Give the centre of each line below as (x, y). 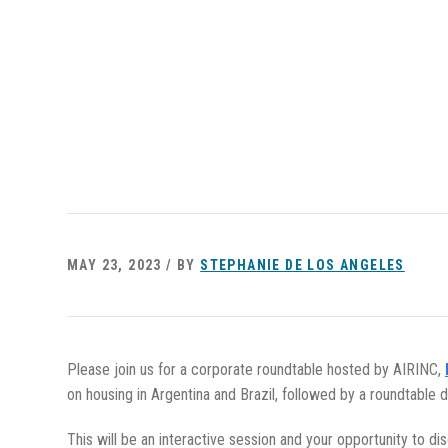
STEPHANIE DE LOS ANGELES (302, 265)
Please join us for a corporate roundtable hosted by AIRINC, (256, 370)
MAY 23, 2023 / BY (134, 265)
